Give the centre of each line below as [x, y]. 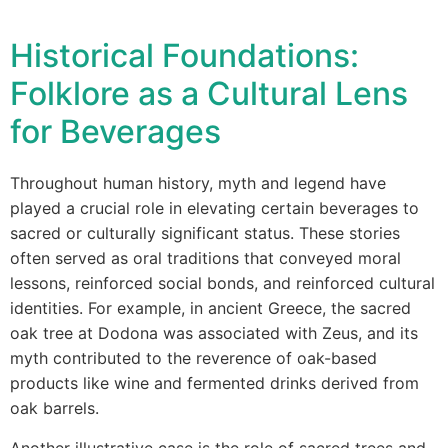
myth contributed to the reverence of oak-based [193, 358]
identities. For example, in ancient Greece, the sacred [210, 308]
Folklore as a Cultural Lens [209, 93]
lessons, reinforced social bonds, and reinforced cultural [222, 283]
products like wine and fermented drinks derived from [214, 383]
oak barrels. [54, 408]
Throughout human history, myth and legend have [198, 183]
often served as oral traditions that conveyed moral [205, 258]
